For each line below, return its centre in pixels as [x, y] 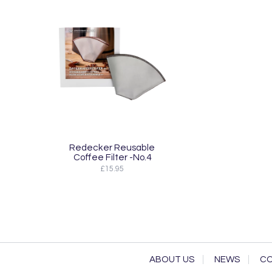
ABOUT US [172, 259]
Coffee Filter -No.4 [112, 157]
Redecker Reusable [112, 147]
